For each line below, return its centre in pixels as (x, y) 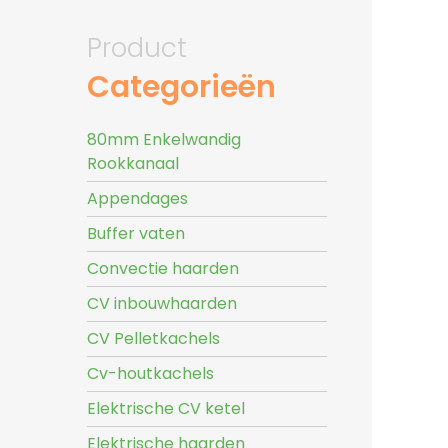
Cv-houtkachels (150, 373)
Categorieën (181, 86)
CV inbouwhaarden (162, 303)
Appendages (137, 198)
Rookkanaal (133, 163)
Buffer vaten (136, 233)
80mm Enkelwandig (164, 139)
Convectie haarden (163, 268)
